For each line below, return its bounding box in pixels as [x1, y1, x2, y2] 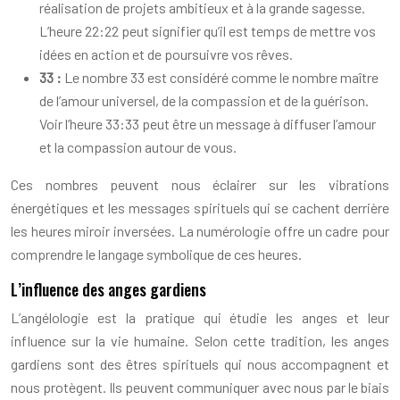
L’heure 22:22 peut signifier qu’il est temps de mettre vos [39, 22, 376, 39]
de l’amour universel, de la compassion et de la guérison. [39, 92, 369, 109]
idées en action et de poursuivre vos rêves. [39, 46, 293, 62]
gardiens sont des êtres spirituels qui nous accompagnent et [11, 355, 389, 372]
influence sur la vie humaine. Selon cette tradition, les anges [11, 332, 389, 349]
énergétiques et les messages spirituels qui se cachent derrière [11, 199, 389, 216]
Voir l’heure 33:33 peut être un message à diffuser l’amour [39, 115, 376, 132]
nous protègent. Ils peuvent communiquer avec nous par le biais [11, 379, 389, 396]
